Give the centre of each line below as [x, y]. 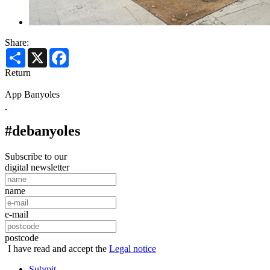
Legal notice [133, 249]
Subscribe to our [36, 157]
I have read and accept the [57, 249]
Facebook [87, 53]
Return [18, 73]
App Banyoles [32, 95]
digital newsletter [37, 168]
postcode [22, 238]
